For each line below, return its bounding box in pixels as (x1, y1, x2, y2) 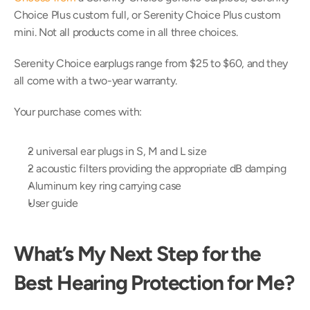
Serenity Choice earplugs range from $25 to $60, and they (14, 57, 289, 70)
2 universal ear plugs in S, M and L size (28, 145, 207, 158)
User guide (28, 197, 78, 210)
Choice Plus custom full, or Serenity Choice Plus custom (14, 8, 281, 21)
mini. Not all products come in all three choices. (14, 26, 238, 39)
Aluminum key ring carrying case (28, 179, 182, 192)
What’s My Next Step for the (14, 241, 261, 266)
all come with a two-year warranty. (14, 74, 178, 87)
